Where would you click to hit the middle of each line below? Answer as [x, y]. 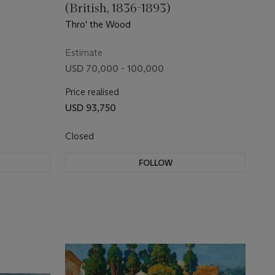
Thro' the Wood [98, 24]
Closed [81, 136]
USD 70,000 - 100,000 [114, 68]
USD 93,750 [91, 108]
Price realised [92, 92]
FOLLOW [155, 163]
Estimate [84, 52]
